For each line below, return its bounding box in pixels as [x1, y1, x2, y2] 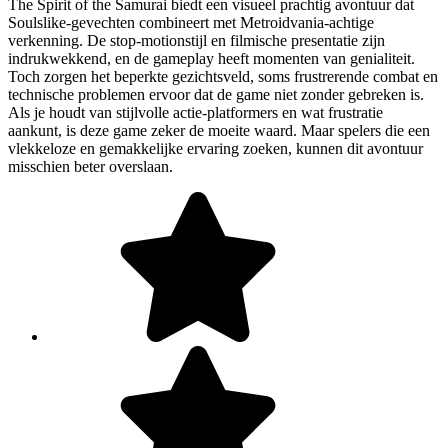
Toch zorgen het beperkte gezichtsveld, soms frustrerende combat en [8, 68, 438, 86]
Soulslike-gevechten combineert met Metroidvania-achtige [8, 14, 374, 32]
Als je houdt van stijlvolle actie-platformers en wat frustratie [8, 104, 383, 122]
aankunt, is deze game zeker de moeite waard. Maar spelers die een [8, 122, 430, 140]
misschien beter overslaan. [8, 158, 173, 176]
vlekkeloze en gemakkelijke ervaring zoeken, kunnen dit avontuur [8, 140, 423, 158]
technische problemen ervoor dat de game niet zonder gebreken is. [8, 86, 424, 104]
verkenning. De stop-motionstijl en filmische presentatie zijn [8, 32, 385, 50]
